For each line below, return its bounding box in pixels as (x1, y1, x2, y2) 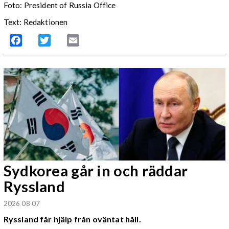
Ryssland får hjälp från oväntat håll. (3, 214, 141, 224)
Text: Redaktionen (3, 17, 68, 27)
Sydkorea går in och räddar (3, 162, 188, 180)
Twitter (50, 35, 77, 45)
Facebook (21, 35, 58, 45)
